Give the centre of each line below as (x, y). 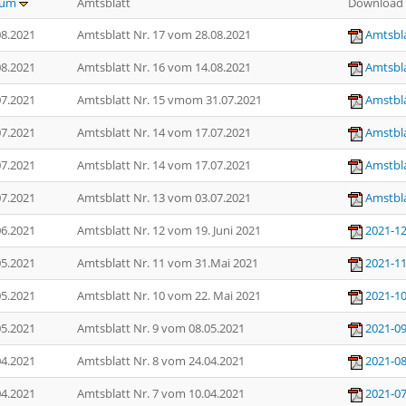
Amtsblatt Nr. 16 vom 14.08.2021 (165, 67)
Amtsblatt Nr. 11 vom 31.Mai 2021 (169, 263)
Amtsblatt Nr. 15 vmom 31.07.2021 (171, 100)
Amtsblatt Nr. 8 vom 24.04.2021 (162, 361)
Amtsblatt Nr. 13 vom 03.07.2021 (165, 198)
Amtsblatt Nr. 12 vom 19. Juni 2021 (170, 230)
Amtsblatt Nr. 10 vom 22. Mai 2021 (170, 295)
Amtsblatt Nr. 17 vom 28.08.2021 (165, 34)
